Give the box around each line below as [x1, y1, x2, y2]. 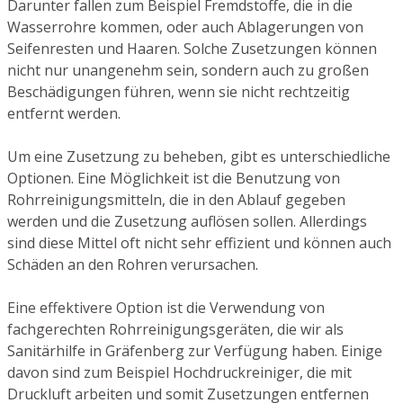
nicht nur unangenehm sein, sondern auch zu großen [7, 60, 369, 81]
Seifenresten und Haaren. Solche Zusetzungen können [7, 39, 377, 59]
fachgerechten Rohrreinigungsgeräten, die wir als [7, 319, 344, 340]
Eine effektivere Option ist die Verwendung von [7, 298, 325, 318]
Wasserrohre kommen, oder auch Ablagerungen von [7, 17, 363, 38]
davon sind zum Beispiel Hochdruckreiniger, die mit [7, 363, 352, 383]
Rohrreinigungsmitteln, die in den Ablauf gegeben [7, 190, 345, 210]
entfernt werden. [7, 103, 121, 124]
